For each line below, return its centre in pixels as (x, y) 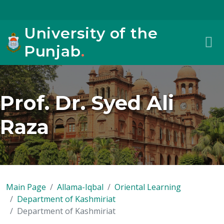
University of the (91, 33)
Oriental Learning (148, 187)
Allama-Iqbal (80, 187)
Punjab (52, 51)
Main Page (26, 187)
